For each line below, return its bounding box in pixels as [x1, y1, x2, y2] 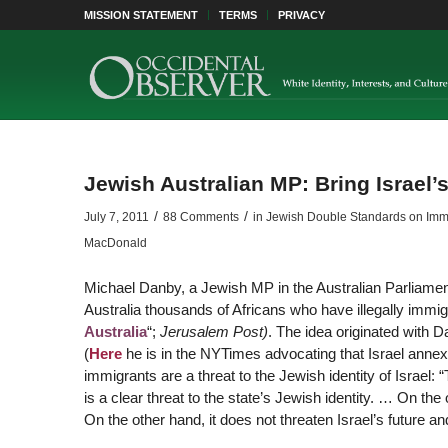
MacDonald [83, 236, 147, 250]
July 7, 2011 [83, 210, 149, 224]
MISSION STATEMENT [83, 9, 198, 21]
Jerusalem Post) [159, 322, 268, 340]
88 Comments [162, 210, 239, 224]
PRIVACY [277, 9, 325, 21]
